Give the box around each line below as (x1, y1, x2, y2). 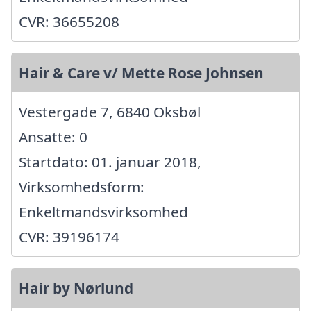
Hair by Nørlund (19, 278, 133, 299)
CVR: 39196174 (19, 227, 119, 247)
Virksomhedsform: (19, 177, 144, 197)
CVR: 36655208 (19, 12, 119, 32)
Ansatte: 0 (19, 127, 87, 147)
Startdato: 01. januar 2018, (19, 152, 201, 172)
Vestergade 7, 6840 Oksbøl (19, 102, 201, 122)
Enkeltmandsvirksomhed (19, 202, 188, 222)
